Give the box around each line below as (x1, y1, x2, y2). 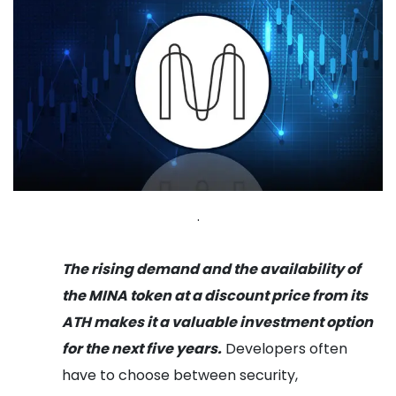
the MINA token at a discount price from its (62, 285, 368, 306)
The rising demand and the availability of (62, 258, 361, 279)
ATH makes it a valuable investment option (62, 311, 373, 332)
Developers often (225, 338, 347, 359)
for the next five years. (62, 338, 222, 359)
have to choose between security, (62, 364, 298, 385)
